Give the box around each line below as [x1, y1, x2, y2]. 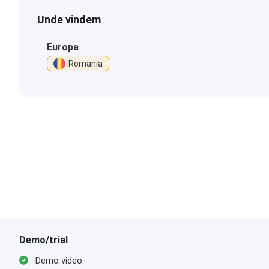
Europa [47, 41, 79, 53]
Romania [68, 59, 103, 68]
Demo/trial [19, 234, 68, 246]
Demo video [33, 255, 82, 266]
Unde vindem [37, 13, 101, 26]
